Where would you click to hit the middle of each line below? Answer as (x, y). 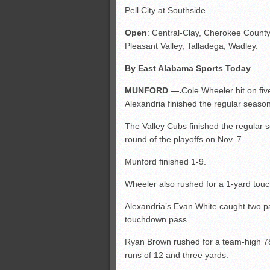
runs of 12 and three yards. (177, 255)
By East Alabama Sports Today (188, 68)
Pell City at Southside (165, 10)
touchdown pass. (157, 219)
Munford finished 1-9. (165, 162)
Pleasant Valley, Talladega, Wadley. (191, 46)
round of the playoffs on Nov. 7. (184, 139)
